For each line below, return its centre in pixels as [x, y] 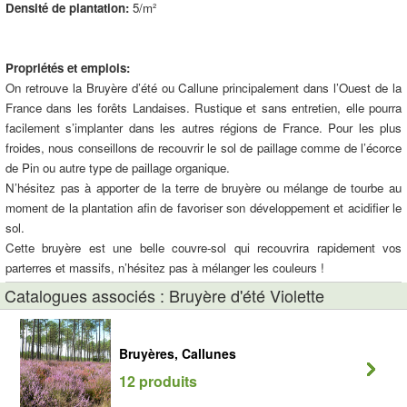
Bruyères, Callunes [178, 353]
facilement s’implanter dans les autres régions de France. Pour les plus [203, 128]
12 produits [158, 381]
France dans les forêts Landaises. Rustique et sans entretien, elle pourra [203, 108]
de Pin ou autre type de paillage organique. [118, 168]
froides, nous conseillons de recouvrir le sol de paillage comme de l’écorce [203, 148]
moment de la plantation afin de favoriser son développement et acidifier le [203, 208]
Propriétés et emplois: [68, 68]
